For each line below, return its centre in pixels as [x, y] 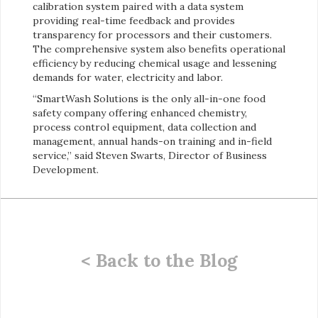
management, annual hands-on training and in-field [152, 142]
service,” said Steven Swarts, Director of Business [150, 156]
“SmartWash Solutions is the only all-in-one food [149, 99]
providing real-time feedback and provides [134, 21]
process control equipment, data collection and [144, 127]
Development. [66, 170]
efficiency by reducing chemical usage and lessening [155, 64]
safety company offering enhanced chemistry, [140, 113]
